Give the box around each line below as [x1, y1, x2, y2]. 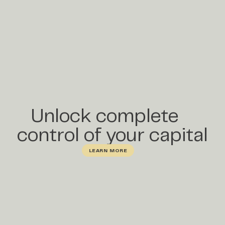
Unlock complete [31, 104, 194, 127]
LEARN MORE [88, 147, 128, 153]
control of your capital [17, 124, 208, 146]
